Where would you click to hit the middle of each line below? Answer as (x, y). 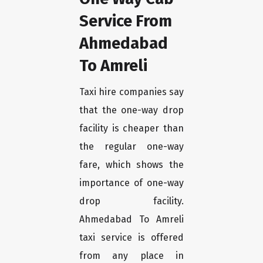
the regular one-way (131, 147)
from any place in (131, 256)
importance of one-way (131, 183)
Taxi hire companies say (131, 92)
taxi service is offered (131, 238)
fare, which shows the (131, 165)
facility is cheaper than (131, 129)
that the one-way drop (131, 110)
